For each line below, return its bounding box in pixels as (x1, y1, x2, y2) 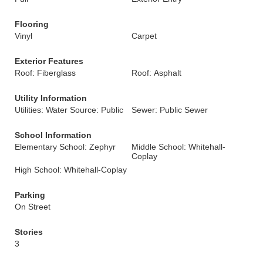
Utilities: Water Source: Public (15, 105, 123, 114)
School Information (15, 130, 92, 140)
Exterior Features (15, 56, 83, 66)
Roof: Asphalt (131, 68, 181, 77)
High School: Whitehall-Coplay (15, 165, 127, 174)
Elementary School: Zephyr (15, 142, 116, 151)
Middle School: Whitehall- (131, 142, 225, 151)
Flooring (15, 19, 49, 29)
